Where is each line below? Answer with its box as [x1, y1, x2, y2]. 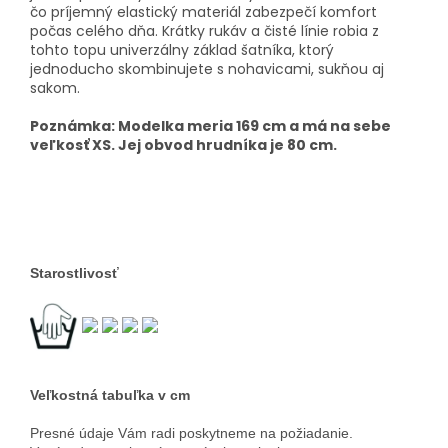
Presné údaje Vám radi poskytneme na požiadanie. [30, 425, 353, 442]
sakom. [30, 78, 80, 99]
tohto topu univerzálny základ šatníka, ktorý [30, 40, 334, 61]
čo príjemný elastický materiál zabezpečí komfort [30, 2, 377, 23]
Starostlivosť [30, 265, 119, 282]
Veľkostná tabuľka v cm [30, 387, 190, 404]
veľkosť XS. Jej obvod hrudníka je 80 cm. [30, 135, 337, 156]
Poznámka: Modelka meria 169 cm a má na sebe [30, 116, 391, 137]
